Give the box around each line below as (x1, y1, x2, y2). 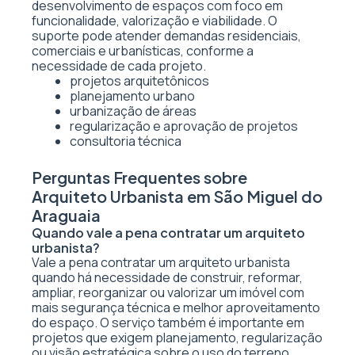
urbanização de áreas (70, 102, 197, 120)
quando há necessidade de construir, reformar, (32, 269, 303, 286)
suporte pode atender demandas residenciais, (32, 27, 301, 44)
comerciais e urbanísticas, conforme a (32, 42, 254, 59)
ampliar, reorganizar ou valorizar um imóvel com (32, 284, 304, 301)
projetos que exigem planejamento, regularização (32, 329, 323, 346)
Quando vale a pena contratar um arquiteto (32, 224, 305, 241)
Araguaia (32, 205, 101, 225)
